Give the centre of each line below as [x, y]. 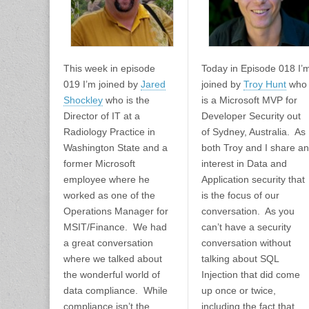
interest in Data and [244, 164]
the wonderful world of [112, 275]
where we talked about [113, 259]
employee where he [107, 180]
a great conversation [108, 243]
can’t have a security [246, 227]
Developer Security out [251, 116]
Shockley [83, 100]
